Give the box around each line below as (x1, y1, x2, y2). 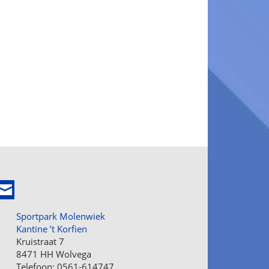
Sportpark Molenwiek (16, 210, 106, 222)
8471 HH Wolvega (16, 248, 92, 260)
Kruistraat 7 (16, 235, 65, 247)
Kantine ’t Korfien (16, 223, 88, 235)
